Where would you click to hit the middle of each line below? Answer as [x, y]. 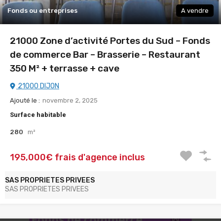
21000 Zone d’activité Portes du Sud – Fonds [110, 40]
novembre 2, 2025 [70, 100]
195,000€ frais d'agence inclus [77, 157]
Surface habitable [38, 114]
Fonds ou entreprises [42, 10]
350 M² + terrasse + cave [65, 68]
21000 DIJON [38, 86]
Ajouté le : [25, 100]
